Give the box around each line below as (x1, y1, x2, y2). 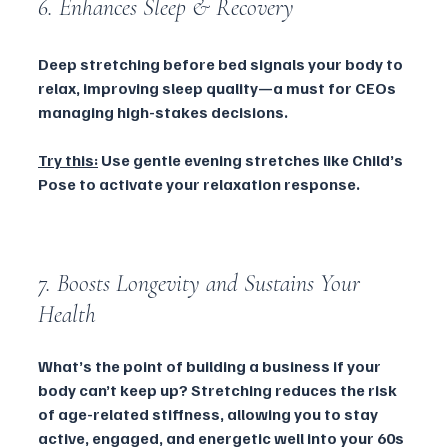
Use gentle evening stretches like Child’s (98, 149, 406, 170)
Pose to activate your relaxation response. (38, 173, 360, 194)
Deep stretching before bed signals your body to (38, 53, 406, 74)
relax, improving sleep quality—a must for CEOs (38, 77, 399, 98)
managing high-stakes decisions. (38, 101, 288, 122)
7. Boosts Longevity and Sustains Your (38, 268, 366, 298)
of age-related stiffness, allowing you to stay (38, 403, 381, 424)
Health (38, 299, 102, 329)
